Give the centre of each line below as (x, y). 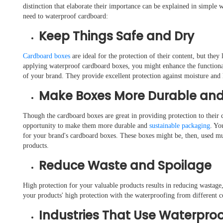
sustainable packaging (180, 126)
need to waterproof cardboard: (65, 16)
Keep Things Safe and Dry (116, 36)
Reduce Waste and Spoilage (125, 166)
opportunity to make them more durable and (86, 126)
